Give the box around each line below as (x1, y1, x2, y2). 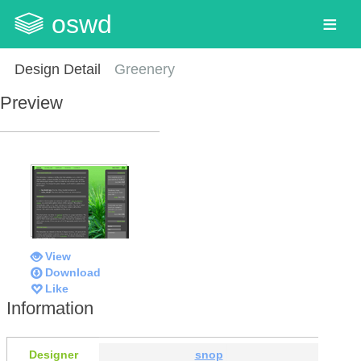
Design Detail (14, 61, 101, 77)
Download (45, 265, 101, 279)
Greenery (114, 61, 176, 77)
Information (6, 297, 93, 318)
